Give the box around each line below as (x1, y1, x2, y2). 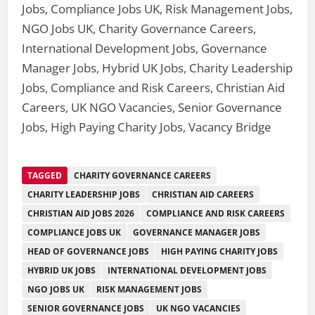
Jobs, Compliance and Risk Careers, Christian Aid (22, 79, 285, 96)
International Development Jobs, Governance (22, 39, 268, 56)
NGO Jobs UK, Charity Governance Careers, (22, 20, 257, 37)
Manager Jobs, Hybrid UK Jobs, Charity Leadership (22, 59, 293, 76)
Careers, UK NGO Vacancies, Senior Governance (22, 98, 283, 115)
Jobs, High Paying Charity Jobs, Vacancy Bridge (22, 118, 272, 135)
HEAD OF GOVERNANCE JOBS (27, 245, 150, 257)
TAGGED (27, 169, 63, 181)
